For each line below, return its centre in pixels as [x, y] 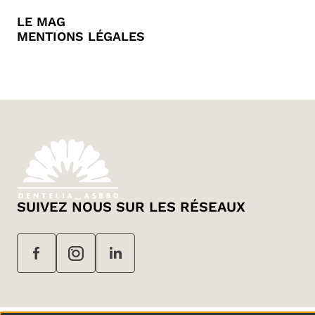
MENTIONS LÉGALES [81, 37]
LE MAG [41, 22]
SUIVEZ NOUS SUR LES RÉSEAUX [131, 207]
